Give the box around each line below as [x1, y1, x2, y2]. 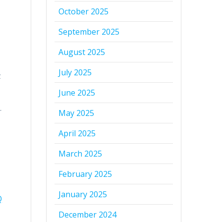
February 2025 [58, 168, 112, 180]
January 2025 [58, 189, 108, 200]
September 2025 [58, 26, 120, 38]
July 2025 [58, 67, 92, 78]
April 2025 [58, 128, 96, 139]
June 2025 [58, 87, 96, 99]
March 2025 [58, 148, 103, 160]
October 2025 [58, 6, 109, 17]
